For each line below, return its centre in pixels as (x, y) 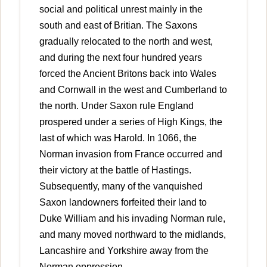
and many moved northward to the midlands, (133, 234)
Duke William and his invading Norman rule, (132, 218)
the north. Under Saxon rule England (117, 105)
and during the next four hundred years (121, 57)
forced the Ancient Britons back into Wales (128, 73)
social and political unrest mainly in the (121, 9)
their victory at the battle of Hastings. (115, 170)
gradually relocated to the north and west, (126, 41)
